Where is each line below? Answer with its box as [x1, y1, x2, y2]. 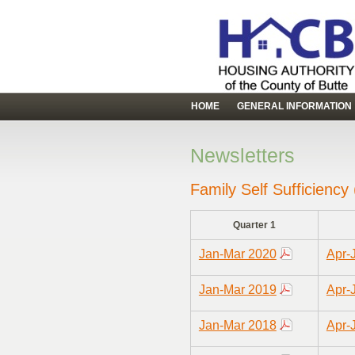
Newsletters [190, 145, 295, 166]
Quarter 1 [233, 219, 276, 231]
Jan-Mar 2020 [198, 247, 277, 261]
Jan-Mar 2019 [198, 283, 277, 297]
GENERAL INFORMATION [237, 101, 352, 112]
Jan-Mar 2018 [198, 319, 277, 333]
